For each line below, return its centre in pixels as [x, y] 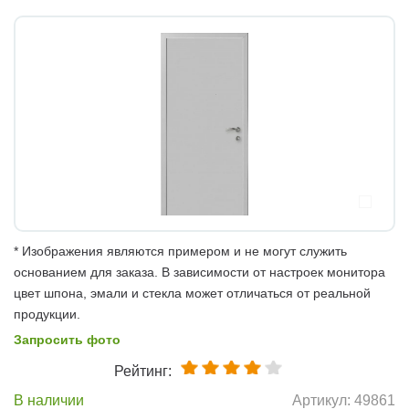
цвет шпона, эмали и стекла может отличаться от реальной [192, 293]
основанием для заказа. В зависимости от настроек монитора [199, 272]
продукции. [47, 314]
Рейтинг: [142, 371]
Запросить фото [67, 339]
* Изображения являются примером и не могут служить [180, 251]
